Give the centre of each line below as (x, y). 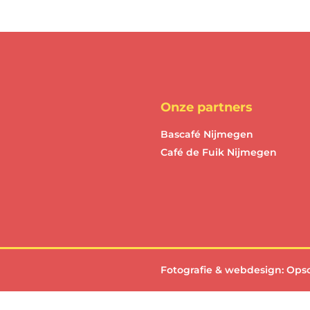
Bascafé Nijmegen (207, 135)
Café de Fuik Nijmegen (219, 153)
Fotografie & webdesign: (224, 270)
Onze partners (207, 108)
